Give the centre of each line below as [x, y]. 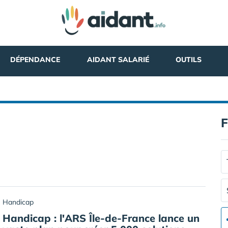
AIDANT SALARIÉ [118, 60]
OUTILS [188, 60]
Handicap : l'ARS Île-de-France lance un [101, 218]
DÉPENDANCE [35, 60]
